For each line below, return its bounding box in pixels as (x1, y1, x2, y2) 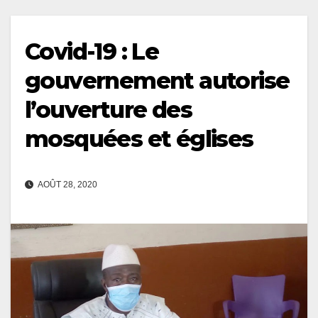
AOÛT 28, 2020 (36, 179, 97, 190)
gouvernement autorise (25, 66, 290, 94)
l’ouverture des (25, 95, 192, 124)
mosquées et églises (25, 124, 253, 153)
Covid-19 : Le (25, 37, 159, 65)
